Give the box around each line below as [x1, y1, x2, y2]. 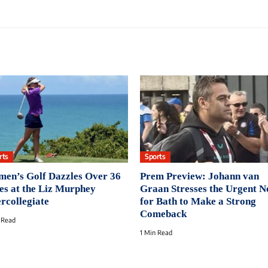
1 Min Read [140, 228, 172, 236]
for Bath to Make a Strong [140, 195, 256, 207]
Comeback [140, 208, 187, 220]
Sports [145, 152, 166, 162]
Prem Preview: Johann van [140, 170, 259, 182]
